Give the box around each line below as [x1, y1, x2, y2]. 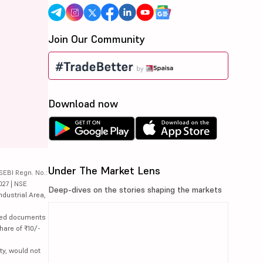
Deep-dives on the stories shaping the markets [48, 184, 222, 195]
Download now [48, 97, 119, 111]
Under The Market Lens [48, 164, 161, 178]
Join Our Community [48, 32, 146, 46]
